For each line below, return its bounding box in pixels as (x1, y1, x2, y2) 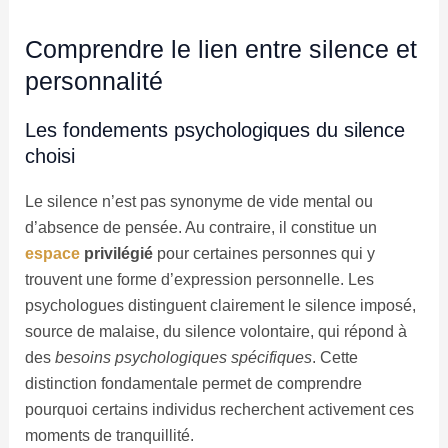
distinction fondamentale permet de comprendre (24, 374, 362, 392)
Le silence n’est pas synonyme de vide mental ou (24, 192, 373, 210)
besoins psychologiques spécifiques (54, 348, 312, 366)
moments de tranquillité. (24, 426, 194, 444)
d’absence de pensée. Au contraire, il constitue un (24, 218, 377, 236)
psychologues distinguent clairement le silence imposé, (24, 296, 416, 314)
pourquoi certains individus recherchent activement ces (24, 400, 414, 418)
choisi (24, 144, 75, 167)
